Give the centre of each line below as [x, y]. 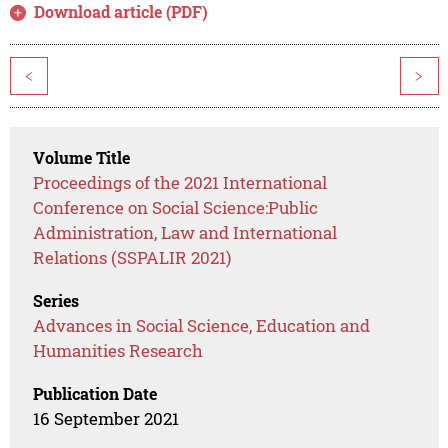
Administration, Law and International [185, 233]
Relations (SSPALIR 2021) [132, 258]
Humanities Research [118, 351]
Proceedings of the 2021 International [180, 183]
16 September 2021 [106, 419]
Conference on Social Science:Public [176, 208]
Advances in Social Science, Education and [202, 326]
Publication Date [95, 394]
